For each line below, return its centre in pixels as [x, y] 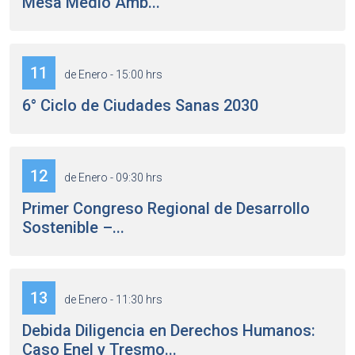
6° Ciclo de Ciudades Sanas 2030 [140, 106]
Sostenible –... [73, 228]
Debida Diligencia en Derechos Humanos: [169, 331]
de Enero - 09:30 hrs [112, 178]
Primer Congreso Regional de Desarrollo [166, 209]
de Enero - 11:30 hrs [112, 300]
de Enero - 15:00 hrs [112, 75]
